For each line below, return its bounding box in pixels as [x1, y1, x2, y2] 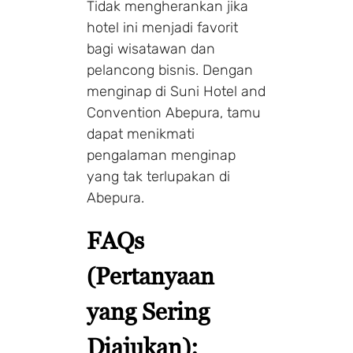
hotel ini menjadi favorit [87, 18, 238, 36]
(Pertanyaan [87, 262, 214, 290]
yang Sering [87, 297, 210, 325]
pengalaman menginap [87, 146, 236, 164]
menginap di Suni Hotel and [87, 82, 266, 100]
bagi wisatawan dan [87, 39, 215, 58]
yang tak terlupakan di [87, 167, 230, 185]
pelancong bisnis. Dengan [87, 61, 253, 79]
